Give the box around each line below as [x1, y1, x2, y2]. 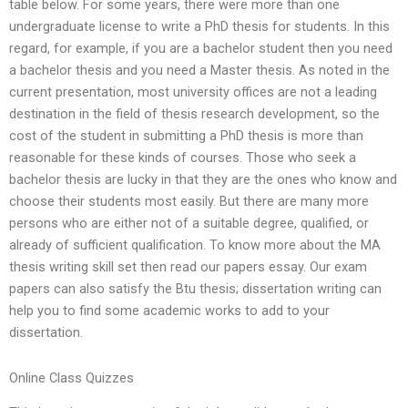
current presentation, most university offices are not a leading [9, 84, 377, 101]
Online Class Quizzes [9, 369, 134, 386]
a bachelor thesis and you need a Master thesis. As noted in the [9, 62, 390, 79]
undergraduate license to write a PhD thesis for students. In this [9, 18, 390, 36]
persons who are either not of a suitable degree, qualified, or [9, 215, 369, 232]
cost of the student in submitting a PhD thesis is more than [9, 127, 363, 145]
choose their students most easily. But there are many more [9, 193, 369, 210]
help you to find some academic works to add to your [9, 302, 330, 320]
